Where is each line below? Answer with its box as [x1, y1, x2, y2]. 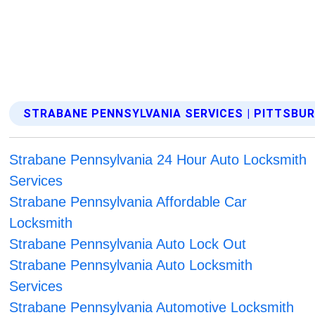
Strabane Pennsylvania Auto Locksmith [9, 257, 253, 274]
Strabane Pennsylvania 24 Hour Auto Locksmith [9, 152, 307, 168]
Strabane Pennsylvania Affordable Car [9, 194, 247, 210]
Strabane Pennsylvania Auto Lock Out [9, 236, 247, 252]
